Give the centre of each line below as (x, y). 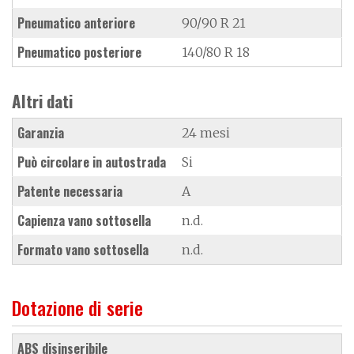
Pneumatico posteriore (79, 52)
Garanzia (41, 132)
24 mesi (206, 132)
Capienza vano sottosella (84, 220)
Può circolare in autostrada (92, 162)
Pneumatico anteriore (76, 23)
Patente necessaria (70, 191)
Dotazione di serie (77, 307)
